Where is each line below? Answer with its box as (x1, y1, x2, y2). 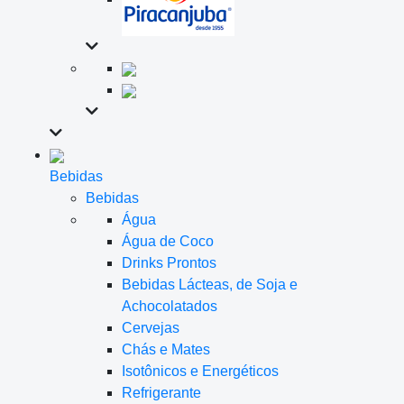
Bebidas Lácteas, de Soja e (122, 277, 298, 292)
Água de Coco (122, 234, 214, 249)
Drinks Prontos (122, 255, 216, 271)
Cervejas (122, 320, 179, 335)
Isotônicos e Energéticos (122, 363, 279, 379)
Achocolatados (122, 298, 217, 314)
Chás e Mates (122, 342, 210, 357)
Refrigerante (122, 385, 201, 400)
